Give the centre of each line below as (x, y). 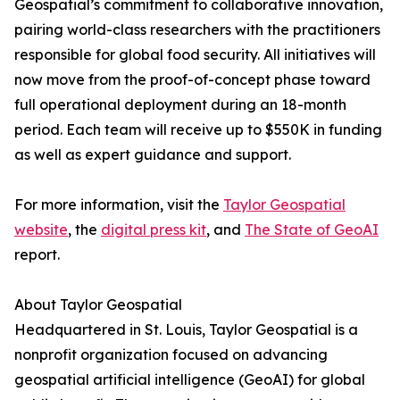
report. (37, 255)
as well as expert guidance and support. (153, 155)
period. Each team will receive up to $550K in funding (198, 130)
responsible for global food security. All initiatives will (195, 55)
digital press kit (154, 230)
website (41, 230)
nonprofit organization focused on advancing (171, 355)
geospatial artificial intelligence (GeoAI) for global (190, 380)
